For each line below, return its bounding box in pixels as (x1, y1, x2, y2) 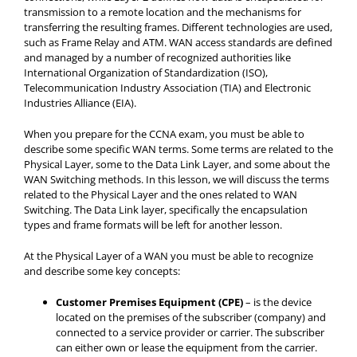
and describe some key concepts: (24, 264, 180, 278)
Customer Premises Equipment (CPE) (56, 295, 243, 309)
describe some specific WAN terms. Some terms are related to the (24, 142, 333, 156)
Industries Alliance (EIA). (24, 96, 136, 110)
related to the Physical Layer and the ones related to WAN (24, 187, 297, 202)
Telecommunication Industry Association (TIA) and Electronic (24, 80, 311, 95)
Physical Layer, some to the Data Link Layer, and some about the (24, 157, 330, 171)
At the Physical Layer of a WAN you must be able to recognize (24, 249, 313, 263)
